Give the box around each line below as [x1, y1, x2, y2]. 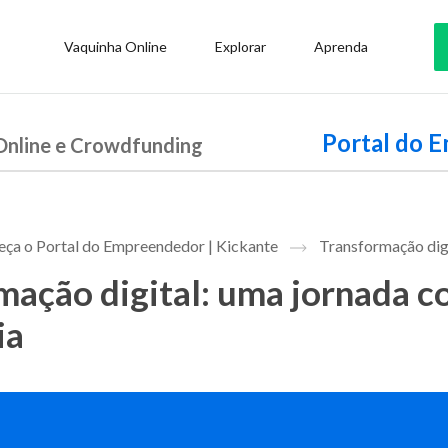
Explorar [215, 38, 266, 55]
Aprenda [314, 38, 368, 55]
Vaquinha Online [64, 38, 167, 55]
